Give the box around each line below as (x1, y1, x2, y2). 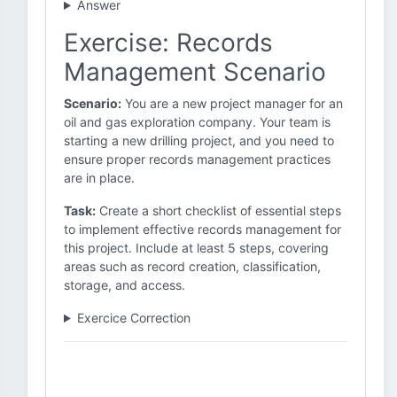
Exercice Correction (76, 310, 191, 325)
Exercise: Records (64, 27, 273, 58)
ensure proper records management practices (64, 152, 331, 167)
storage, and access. (64, 277, 185, 292)
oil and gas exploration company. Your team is (64, 114, 331, 129)
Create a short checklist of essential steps (96, 203, 341, 218)
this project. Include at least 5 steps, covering (64, 240, 329, 255)
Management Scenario (64, 57, 326, 87)
